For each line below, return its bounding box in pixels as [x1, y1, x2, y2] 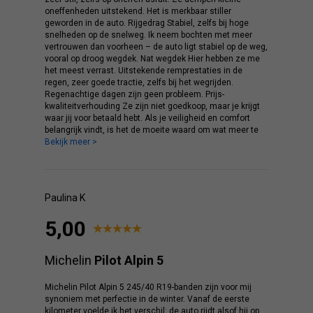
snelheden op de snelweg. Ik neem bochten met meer [45, 29, 252, 40]
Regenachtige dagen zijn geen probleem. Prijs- [45, 89, 224, 99]
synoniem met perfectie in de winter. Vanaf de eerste [45, 293, 249, 304]
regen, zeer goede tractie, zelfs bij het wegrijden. [45, 77, 233, 87]
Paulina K [45, 191, 85, 203]
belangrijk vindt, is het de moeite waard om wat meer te [45, 124, 259, 135]
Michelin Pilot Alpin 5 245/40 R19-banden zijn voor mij [45, 282, 252, 292]
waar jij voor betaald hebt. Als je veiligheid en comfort [45, 112, 250, 123]
